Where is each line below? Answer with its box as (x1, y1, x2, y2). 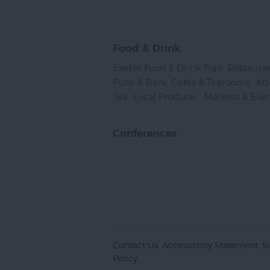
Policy (113, 253, 137, 263)
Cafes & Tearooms (171, 77, 250, 88)
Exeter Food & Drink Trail (113, 62, 222, 74)
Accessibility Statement (162, 239, 258, 250)
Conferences (113, 128, 177, 139)
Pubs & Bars (113, 77, 166, 88)
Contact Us (113, 239, 158, 250)
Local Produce (133, 91, 198, 102)
